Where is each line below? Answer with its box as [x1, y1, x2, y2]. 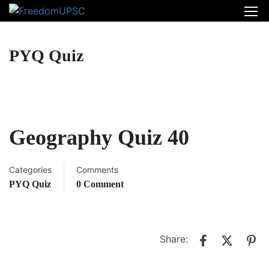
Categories [9, 165, 52, 175]
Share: [160, 233, 188, 246]
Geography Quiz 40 [9, 125, 189, 150]
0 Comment [76, 179, 124, 189]
